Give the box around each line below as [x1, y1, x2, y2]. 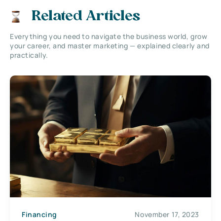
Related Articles [32, 9, 140, 24]
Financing [22, 209, 58, 219]
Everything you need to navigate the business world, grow [10, 31, 208, 41]
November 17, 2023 [135, 209, 199, 219]
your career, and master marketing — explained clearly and [10, 40, 210, 50]
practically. [10, 50, 48, 60]
